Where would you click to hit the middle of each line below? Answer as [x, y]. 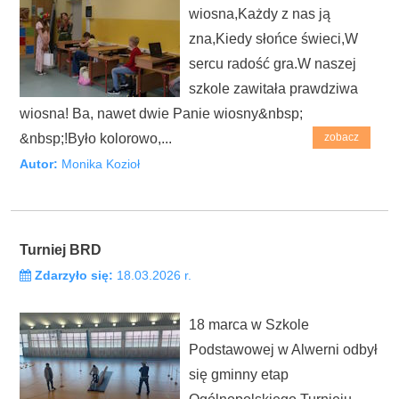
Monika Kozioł [99, 164]
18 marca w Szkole [249, 324]
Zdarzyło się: [74, 275]
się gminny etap [239, 374]
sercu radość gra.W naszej [273, 63]
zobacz [342, 137]
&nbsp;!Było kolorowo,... [96, 138]
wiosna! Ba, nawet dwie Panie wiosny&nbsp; [161, 113]
